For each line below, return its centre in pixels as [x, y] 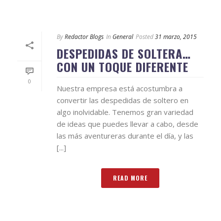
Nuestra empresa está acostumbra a [120, 88]
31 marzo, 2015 [176, 37]
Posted [145, 37]
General [123, 37]
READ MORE [130, 178]
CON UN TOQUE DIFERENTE [123, 67]
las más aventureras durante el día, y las [125, 136]
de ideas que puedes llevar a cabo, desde [128, 124]
